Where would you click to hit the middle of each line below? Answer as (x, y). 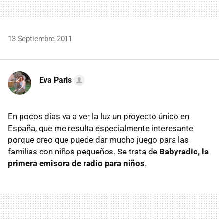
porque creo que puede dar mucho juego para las (98, 140)
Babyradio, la (184, 151)
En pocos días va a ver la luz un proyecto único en (99, 116)
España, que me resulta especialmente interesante (100, 128)
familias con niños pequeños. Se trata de (84, 151)
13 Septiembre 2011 (40, 38)
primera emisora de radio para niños (76, 163)
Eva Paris (55, 80)
